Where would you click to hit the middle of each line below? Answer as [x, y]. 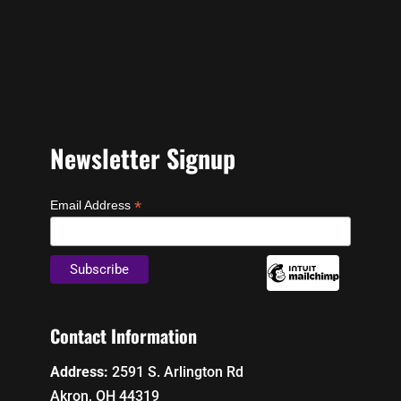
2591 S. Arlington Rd [176, 371]
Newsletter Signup [143, 158]
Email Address [92, 205]
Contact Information [124, 335]
